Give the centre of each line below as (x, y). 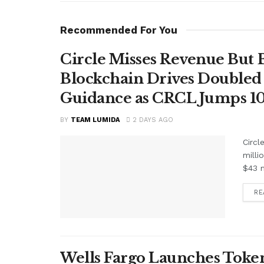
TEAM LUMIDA (95, 120)
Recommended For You (119, 30)
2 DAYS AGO (152, 120)
